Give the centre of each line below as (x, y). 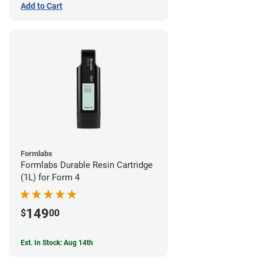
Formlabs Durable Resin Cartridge (87, 165)
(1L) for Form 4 (50, 178)
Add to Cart (42, 6)
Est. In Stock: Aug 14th (57, 242)
